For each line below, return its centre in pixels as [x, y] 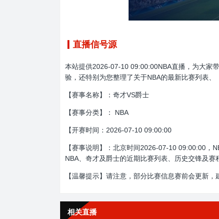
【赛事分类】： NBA [97, 112]
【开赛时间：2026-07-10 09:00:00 [118, 130]
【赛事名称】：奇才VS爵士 [107, 95]
